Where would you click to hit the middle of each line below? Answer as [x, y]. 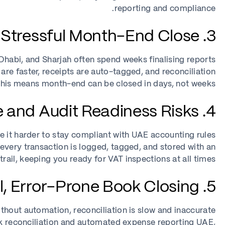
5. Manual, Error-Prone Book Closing [211, 187]
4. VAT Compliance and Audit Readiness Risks [211, 112]
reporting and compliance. [165, 9]
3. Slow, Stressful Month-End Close [211, 37]
